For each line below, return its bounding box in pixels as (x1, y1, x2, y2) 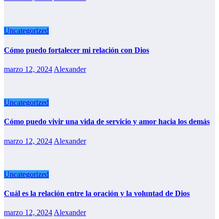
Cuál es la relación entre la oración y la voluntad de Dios (4, 189, 190, 197)
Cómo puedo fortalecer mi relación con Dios (4, 45, 149, 54)
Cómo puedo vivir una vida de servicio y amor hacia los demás (4, 117, 210, 126)
